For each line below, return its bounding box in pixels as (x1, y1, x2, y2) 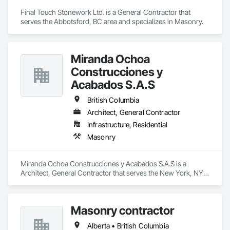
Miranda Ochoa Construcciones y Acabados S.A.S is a (21, 159, 186, 168)
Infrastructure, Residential (87, 120, 168, 129)
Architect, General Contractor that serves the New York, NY (21, 168, 203, 177)
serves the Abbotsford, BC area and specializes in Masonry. (21, 17, 203, 26)
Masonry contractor (71, 203, 174, 217)
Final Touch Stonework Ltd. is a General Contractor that (21, 8, 190, 16)
